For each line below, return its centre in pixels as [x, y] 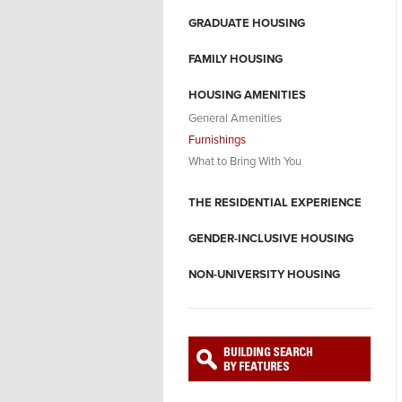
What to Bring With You [245, 162]
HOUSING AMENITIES [247, 95]
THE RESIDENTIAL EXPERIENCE [275, 203]
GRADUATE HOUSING [247, 23]
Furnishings [217, 140]
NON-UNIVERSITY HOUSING [264, 275]
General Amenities [235, 118]
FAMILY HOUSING [236, 59]
